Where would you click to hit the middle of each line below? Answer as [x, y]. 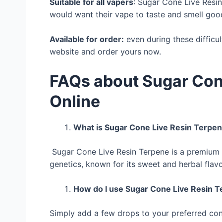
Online [75, 101]
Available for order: [87, 39]
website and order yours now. [105, 52]
